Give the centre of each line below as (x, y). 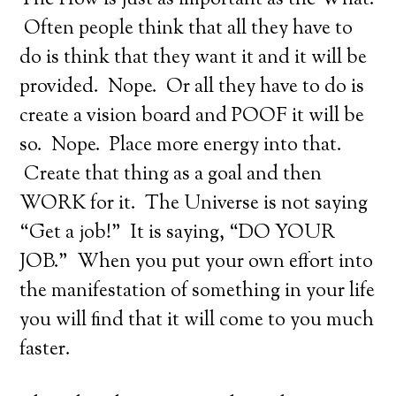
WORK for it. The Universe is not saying (194, 204)
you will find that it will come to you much (197, 321)
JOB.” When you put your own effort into (197, 263)
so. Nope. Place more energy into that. (181, 146)
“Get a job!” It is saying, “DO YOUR (178, 233)
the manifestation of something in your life (198, 292)
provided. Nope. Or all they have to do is (192, 88)
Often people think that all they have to (187, 29)
